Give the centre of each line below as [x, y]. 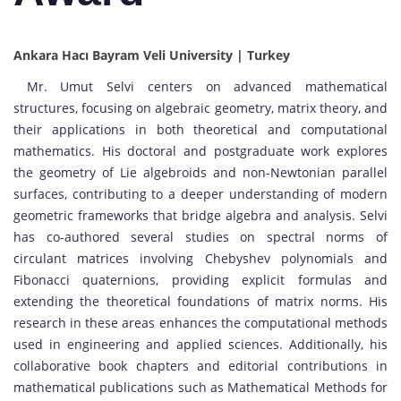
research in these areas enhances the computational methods [200, 323]
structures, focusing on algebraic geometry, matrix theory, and [200, 108]
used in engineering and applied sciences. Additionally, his [200, 345]
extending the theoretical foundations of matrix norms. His [200, 302]
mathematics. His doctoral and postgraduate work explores [200, 151]
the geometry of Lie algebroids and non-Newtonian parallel [200, 173]
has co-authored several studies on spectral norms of [200, 237]
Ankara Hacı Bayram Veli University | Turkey [152, 55]
